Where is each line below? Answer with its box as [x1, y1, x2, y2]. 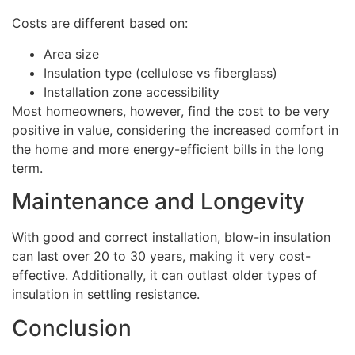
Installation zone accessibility [44, 83, 219, 100]
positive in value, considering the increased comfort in [12, 121, 338, 138]
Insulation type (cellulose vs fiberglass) [44, 64, 277, 81]
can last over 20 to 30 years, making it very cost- [12, 248, 311, 265]
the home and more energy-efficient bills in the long [12, 140, 324, 157]
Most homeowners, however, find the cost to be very [12, 102, 330, 119]
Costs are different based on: [12, 15, 188, 32]
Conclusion [12, 314, 143, 342]
